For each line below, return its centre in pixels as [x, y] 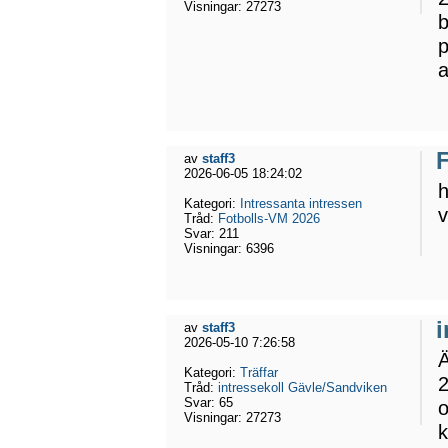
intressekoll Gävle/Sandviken [302, 387]
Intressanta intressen [301, 203]
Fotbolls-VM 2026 [269, 218]
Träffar [259, 372]
